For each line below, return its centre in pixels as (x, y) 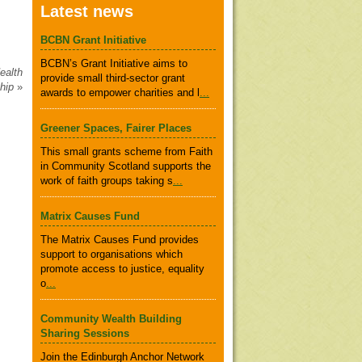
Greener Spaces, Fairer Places (116, 128)
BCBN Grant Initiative (93, 40)
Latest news (87, 11)
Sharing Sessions (85, 333)
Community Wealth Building (111, 319)
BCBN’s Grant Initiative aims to (114, 63)
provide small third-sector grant (113, 78)
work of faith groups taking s (107, 181)
